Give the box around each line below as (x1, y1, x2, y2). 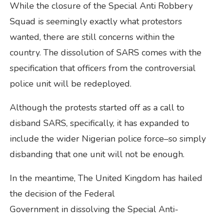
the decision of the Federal (10, 187, 115, 200)
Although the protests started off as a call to (10, 101, 184, 113)
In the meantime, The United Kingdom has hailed (10, 172, 202, 184)
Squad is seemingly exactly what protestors (10, 15, 182, 27)
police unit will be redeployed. (10, 77, 131, 90)
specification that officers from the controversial (10, 62, 196, 74)
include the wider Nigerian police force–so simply (10, 132, 206, 145)
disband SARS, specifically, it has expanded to (10, 117, 189, 129)
